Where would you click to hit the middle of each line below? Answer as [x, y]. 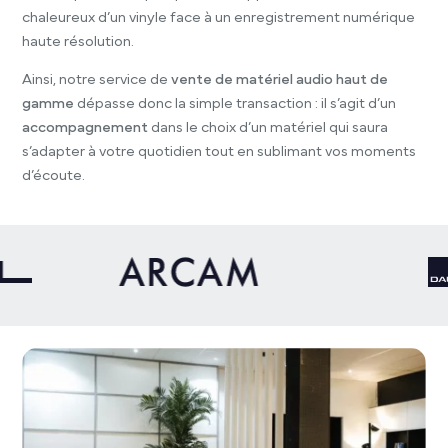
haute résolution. [78, 41]
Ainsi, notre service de [97, 80]
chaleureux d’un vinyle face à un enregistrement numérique [219, 17]
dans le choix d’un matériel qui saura [268, 128]
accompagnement [85, 128]
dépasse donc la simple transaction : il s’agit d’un [235, 104]
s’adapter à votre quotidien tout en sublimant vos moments [219, 152]
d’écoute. [54, 176]
